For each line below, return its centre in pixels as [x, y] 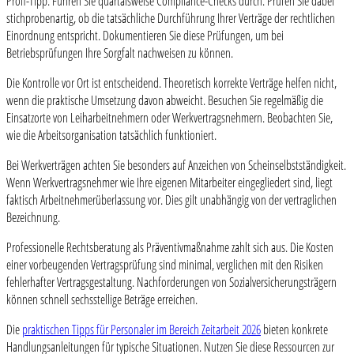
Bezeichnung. [33, 218]
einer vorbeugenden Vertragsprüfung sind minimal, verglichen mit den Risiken [165, 265]
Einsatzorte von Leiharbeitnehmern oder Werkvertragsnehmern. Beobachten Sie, [169, 118]
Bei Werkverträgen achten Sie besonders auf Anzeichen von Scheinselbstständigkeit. [176, 166]
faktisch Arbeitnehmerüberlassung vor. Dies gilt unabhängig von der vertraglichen [171, 200]
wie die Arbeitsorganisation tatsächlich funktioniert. [111, 136]
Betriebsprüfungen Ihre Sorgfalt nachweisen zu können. [120, 53]
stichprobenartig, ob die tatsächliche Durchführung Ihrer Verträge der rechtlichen [171, 19]
